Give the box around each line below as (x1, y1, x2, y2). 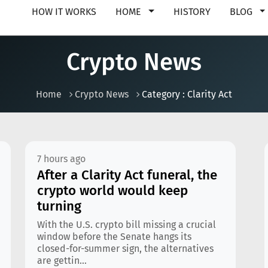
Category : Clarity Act (142, 89, 232, 100)
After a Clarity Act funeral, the (37, 167, 217, 183)
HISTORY (173, 6, 211, 17)
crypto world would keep (37, 182, 188, 199)
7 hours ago (37, 153, 86, 165)
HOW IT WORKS (32, 6, 97, 17)
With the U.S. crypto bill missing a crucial (37, 219, 216, 230)
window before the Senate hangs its (37, 231, 191, 242)
